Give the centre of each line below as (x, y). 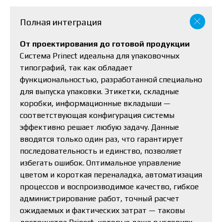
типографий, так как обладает (76, 68)
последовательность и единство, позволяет (101, 151)
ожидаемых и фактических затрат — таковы (102, 211)
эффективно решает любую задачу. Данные (99, 127)
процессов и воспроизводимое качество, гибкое (109, 187)
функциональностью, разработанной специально (111, 80)
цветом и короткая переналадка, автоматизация (111, 175)
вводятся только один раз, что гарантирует (102, 139)
